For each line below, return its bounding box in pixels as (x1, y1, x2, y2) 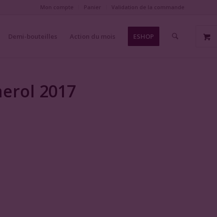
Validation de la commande (111, 3, 185, 11)
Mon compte (40, 3, 74, 11)
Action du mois (69, 32, 115, 41)
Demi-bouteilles (8, 32, 57, 41)
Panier (84, 3, 101, 11)
